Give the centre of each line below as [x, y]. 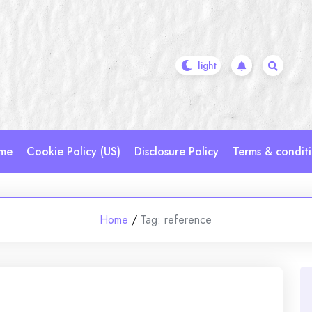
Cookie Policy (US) [73, 151]
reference [188, 220]
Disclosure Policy [177, 151]
